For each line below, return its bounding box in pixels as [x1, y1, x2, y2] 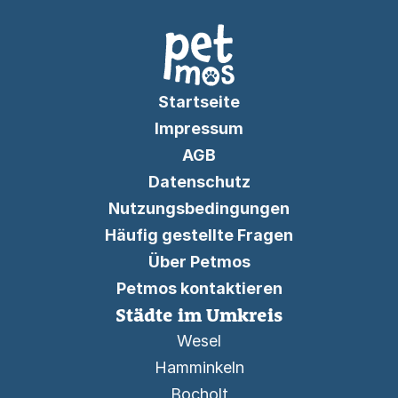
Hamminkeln [154, 358, 244, 377]
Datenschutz [147, 172, 251, 191]
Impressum [155, 119, 243, 138]
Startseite [158, 92, 240, 111]
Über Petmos [147, 252, 251, 271]
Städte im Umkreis [115, 303, 283, 326]
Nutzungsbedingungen [108, 199, 290, 218]
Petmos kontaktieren [115, 279, 283, 298]
